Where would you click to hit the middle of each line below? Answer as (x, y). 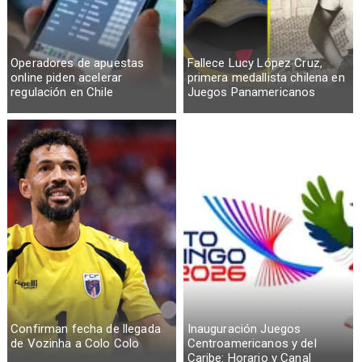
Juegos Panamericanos (251, 93)
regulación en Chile (62, 93)
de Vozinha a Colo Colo (75, 344)
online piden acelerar (67, 78)
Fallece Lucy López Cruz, (255, 63)
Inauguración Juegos (244, 329)
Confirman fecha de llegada (86, 329)
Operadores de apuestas (78, 63)
